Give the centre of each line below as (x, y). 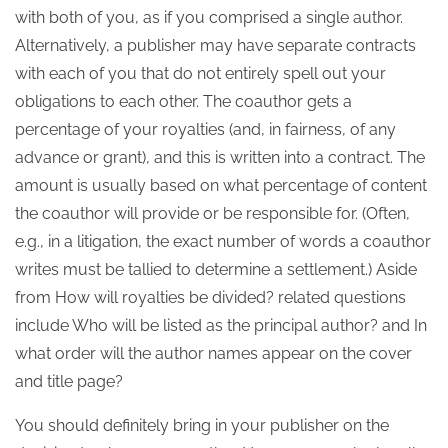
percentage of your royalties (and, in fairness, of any (205, 129)
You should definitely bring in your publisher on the (202, 425)
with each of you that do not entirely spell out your (200, 73)
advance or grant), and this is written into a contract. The (220, 157)
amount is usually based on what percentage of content (221, 185)
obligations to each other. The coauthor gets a (183, 101)
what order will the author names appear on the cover (213, 353)
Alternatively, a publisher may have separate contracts (215, 45)
